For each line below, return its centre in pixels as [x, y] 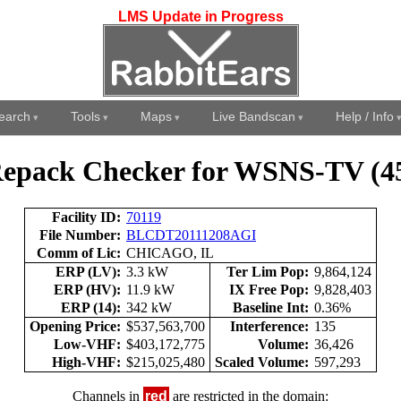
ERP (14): [91, 307]
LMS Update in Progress [200, 17]
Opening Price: [75, 326]
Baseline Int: [271, 307]
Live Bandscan [253, 116]
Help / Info [364, 116]
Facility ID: [86, 217]
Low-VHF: [87, 344]
